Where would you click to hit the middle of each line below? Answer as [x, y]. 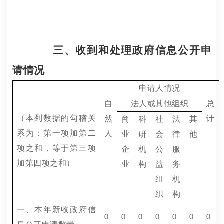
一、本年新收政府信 [56, 210]
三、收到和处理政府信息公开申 [132, 50]
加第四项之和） [46, 163]
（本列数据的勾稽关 [56, 118]
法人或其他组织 [160, 104]
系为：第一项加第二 [56, 133]
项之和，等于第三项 [56, 148]
